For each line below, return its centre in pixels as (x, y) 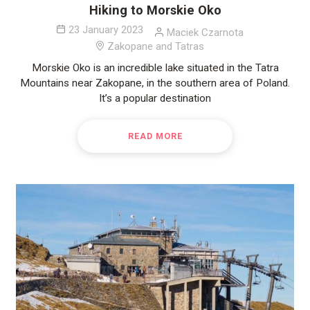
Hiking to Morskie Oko (155, 10)
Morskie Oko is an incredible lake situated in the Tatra (155, 68)
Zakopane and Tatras (156, 47)
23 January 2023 (106, 30)
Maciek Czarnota (205, 33)
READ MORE (155, 136)
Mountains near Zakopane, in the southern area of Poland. (155, 83)
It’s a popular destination (155, 99)
